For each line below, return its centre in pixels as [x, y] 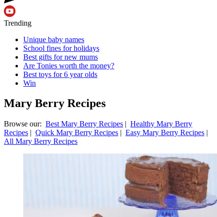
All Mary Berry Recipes [41, 141]
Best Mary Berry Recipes [84, 124]
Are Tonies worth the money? [69, 65]
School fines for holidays [61, 48]
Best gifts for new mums [61, 57]
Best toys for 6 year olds [60, 74]
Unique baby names [54, 39]
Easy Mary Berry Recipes [165, 133]
